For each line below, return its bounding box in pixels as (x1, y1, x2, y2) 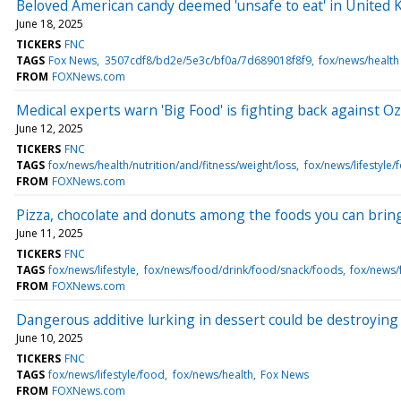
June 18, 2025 (16, 15, 83, 31)
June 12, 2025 (16, 120, 83, 136)
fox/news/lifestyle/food (48, 366, 166, 382)
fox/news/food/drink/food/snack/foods (143, 261, 343, 277)
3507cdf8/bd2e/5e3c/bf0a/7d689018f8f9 (104, 52, 311, 68)
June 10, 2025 (16, 329, 83, 346)
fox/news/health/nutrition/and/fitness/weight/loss (48, 157, 297, 173)
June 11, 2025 (16, 225, 83, 241)
